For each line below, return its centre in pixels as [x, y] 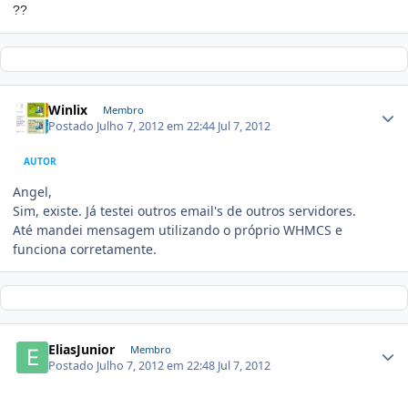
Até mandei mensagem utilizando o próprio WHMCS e [178, 230]
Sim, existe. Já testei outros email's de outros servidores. [184, 211]
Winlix [68, 110]
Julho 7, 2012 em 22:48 [158, 365]
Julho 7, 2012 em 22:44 [158, 127]
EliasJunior [82, 349]
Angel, [32, 192]
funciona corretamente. [85, 250]
